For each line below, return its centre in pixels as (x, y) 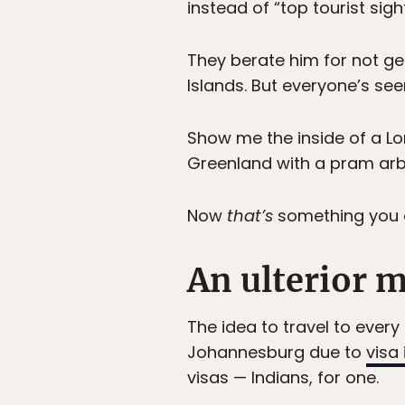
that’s (250, 216)
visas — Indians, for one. (283, 378)
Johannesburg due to (277, 353)
